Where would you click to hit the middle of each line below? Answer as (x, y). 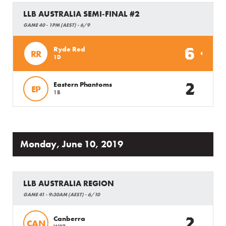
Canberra (69, 218)
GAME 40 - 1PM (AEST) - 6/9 (56, 25)
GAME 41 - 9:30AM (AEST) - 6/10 (62, 194)
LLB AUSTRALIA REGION (69, 183)
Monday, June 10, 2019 (72, 144)
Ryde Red (69, 49)
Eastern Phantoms (83, 84)
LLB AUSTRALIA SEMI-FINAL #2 (81, 14)
